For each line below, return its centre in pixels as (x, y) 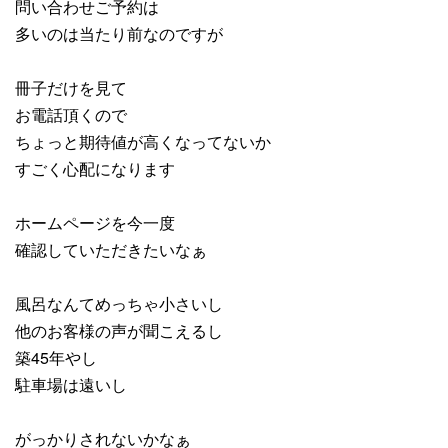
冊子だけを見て (71, 88)
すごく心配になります (95, 169)
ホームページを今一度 (95, 223)
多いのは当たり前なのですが (119, 34)
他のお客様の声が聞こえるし (119, 331)
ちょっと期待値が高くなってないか (143, 142)
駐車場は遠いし (71, 385)
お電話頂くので (71, 115)
